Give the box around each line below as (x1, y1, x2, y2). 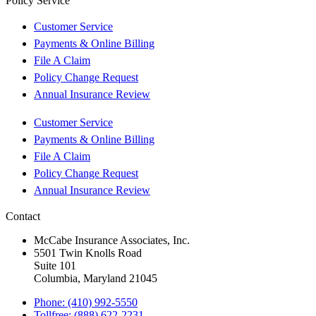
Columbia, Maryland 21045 (34, 272, 157, 284)
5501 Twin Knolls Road (34, 246, 142, 259)
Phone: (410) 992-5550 (34, 296, 138, 308)
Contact (6, 209, 40, 222)
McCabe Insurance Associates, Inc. (34, 233, 190, 246)
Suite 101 (34, 259, 76, 272)
